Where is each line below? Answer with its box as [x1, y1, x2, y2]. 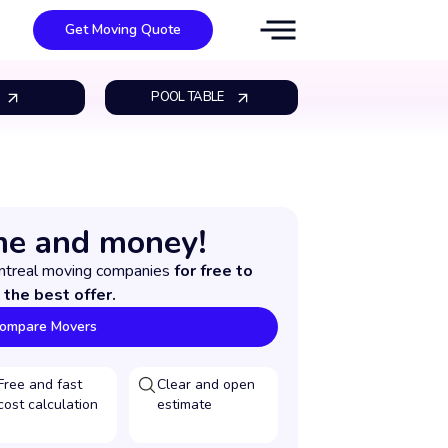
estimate [157, 395, 213, 414]
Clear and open [157, 375, 256, 394]
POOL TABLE [151, 88, 224, 106]
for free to [174, 260, 253, 282]
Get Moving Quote [65, 20, 181, 39]
